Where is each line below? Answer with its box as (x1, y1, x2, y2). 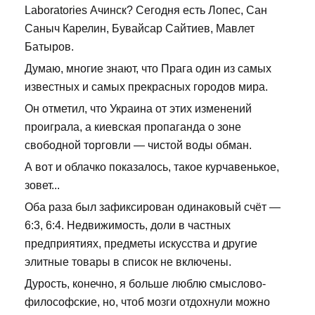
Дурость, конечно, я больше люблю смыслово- (25, 278, 266, 290)
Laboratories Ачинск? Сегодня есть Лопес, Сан (25, 4, 267, 17)
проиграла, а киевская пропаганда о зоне (25, 121, 241, 134)
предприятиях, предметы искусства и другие (25, 238, 257, 250)
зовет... (25, 179, 60, 192)
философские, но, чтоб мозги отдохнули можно (25, 296, 270, 309)
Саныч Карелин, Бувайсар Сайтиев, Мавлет (25, 22, 255, 35)
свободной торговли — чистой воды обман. (25, 139, 252, 152)
